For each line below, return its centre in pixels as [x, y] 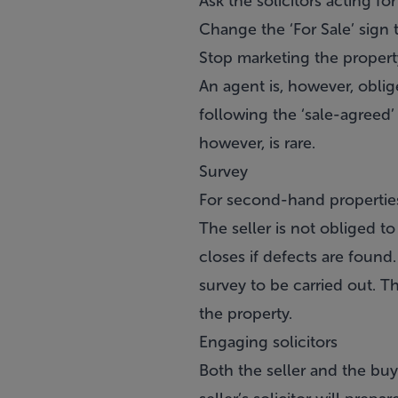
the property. [246, 314]
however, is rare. [257, 143]
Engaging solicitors [268, 342]
